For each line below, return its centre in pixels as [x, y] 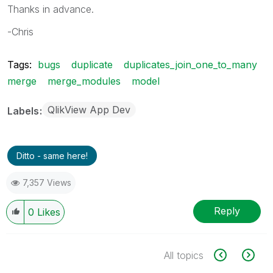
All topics [184, 255]
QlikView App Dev [89, 109]
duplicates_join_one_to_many [190, 64]
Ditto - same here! [52, 155]
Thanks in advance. [51, 9]
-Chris [20, 31]
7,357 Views [47, 182]
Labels [24, 111]
